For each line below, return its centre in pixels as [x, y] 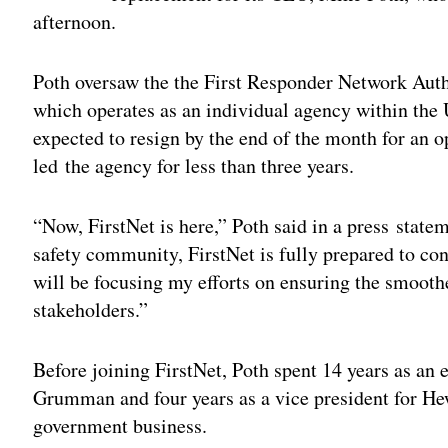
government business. [120, 425]
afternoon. [75, 21]
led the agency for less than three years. [194, 165]
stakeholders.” [91, 309]
